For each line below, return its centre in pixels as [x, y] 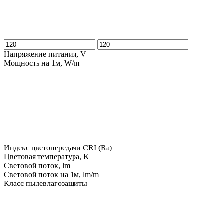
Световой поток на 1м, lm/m [51, 174]
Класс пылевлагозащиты [46, 183]
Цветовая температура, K [47, 156]
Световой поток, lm [37, 165]
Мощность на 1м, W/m [42, 63]
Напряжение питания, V [45, 54]
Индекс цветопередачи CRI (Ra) [58, 147]
